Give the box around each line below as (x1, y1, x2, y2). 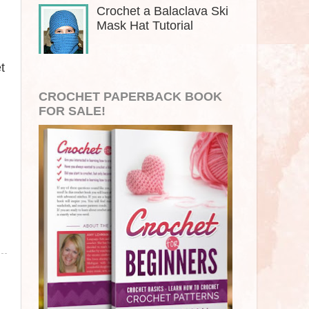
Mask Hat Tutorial (97, 18, 194, 32)
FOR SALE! (39, 104, 106, 119)
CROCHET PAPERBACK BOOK (39, 90, 222, 104)
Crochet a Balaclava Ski (97, 3, 229, 18)
